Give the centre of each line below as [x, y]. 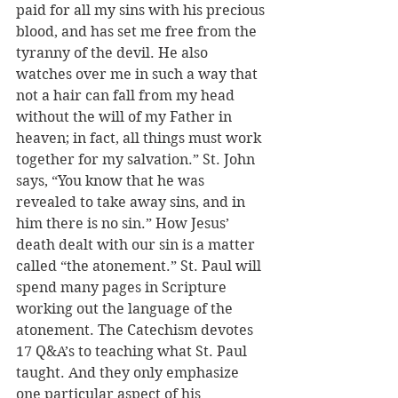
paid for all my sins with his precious [142, 10]
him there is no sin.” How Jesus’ [124, 223]
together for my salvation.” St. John [137, 159]
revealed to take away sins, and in [132, 202]
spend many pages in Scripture [123, 287]
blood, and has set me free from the [138, 32]
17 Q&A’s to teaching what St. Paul [133, 351]
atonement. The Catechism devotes [136, 330]
